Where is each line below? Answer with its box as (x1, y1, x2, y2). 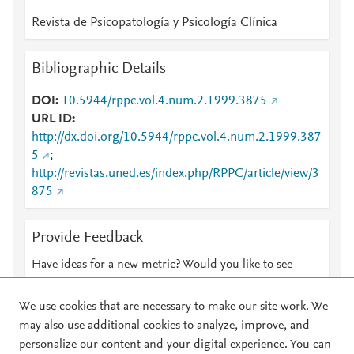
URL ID (32, 113, 72, 126)
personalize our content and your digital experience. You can (19, 338, 331, 351)
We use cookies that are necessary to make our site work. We (19, 300, 328, 313)
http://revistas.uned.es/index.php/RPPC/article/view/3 (32, 168, 319, 180)
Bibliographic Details (32, 61, 166, 77)
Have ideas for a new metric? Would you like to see (32, 258, 292, 271)
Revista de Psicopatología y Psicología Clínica (32, 17, 277, 29)
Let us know (144, 277, 205, 290)
